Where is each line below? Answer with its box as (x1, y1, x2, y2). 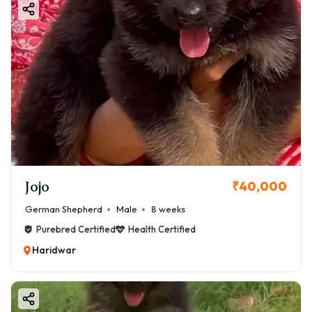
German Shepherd (25, 203, 102, 215)
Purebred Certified (36, 224, 116, 235)
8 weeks (151, 203, 185, 215)
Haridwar (32, 244, 76, 257)
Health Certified (128, 224, 196, 235)
